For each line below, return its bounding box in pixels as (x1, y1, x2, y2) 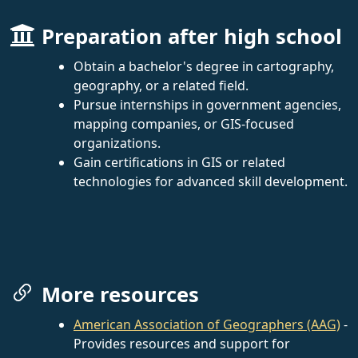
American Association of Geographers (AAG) (74, 315, 340, 333)
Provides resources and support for (74, 334, 290, 352)
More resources (42, 280, 199, 308)
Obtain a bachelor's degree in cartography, (74, 57, 334, 75)
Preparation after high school (42, 22, 342, 50)
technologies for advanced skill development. (74, 172, 348, 190)
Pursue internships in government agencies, (74, 95, 341, 113)
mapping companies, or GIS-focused (74, 114, 294, 133)
